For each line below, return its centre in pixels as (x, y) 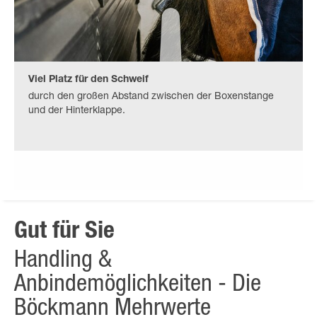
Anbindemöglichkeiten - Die (138, 286)
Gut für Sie (64, 232)
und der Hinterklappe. (77, 111)
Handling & (63, 261)
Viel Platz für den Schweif (88, 80)
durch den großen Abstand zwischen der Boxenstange (151, 97)
